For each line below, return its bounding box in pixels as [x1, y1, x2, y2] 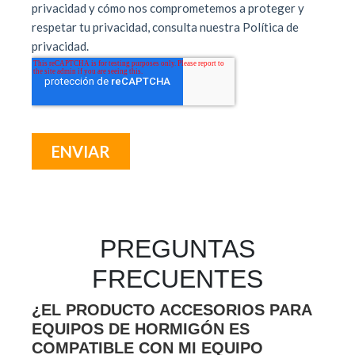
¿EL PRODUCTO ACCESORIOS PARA [32, 301, 311, 319]
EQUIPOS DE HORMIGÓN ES [32, 320, 250, 338]
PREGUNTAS [100, 235, 255, 264]
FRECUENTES [92, 265, 263, 294]
